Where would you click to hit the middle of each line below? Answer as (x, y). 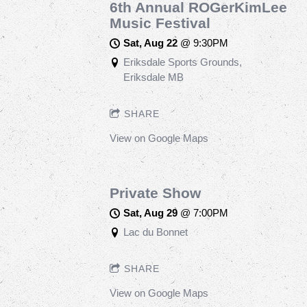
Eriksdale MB (153, 77)
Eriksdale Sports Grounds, (182, 62)
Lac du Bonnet (155, 232)
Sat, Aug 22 (150, 42)
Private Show (155, 193)
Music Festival (160, 23)
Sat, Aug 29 (150, 212)
